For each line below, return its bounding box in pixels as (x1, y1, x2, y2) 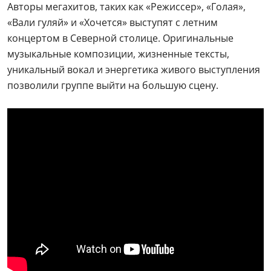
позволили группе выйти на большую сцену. (7, 79, 218, 92)
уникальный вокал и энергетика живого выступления (7, 63, 260, 76)
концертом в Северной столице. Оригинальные (7, 31, 233, 45)
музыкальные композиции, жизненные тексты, (7, 47, 229, 60)
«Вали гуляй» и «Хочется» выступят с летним (7, 16, 218, 29)
